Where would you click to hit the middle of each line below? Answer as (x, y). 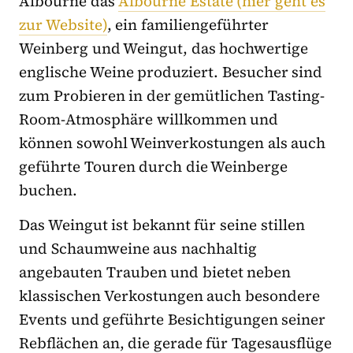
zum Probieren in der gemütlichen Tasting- (172, 95)
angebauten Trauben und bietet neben (155, 271)
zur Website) (63, 24)
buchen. (48, 190)
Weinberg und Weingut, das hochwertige (164, 48)
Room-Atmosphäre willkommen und (149, 119)
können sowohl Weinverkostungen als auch (173, 142)
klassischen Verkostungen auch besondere (169, 295)
